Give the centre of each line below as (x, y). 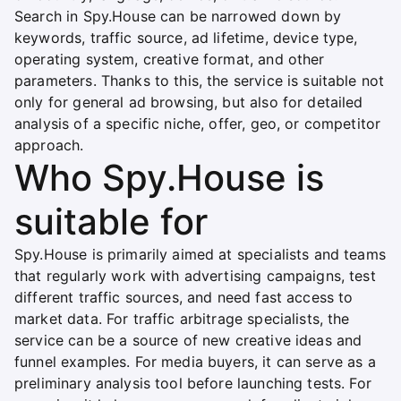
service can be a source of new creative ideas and (188, 340)
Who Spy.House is (169, 177)
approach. (49, 145)
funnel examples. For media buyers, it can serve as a (195, 361)
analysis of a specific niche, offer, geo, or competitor (198, 123)
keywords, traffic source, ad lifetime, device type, (186, 37)
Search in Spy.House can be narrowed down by (178, 16)
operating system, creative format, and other (170, 59)
